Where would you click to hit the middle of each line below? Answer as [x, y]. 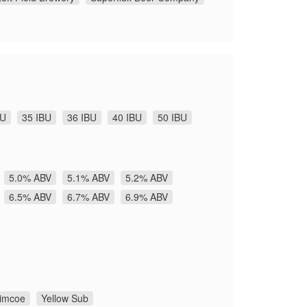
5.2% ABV [147, 177]
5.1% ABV [88, 177]
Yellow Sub [65, 298]
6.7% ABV [88, 196]
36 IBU [82, 117]
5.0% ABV [30, 177]
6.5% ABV [30, 196]
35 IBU [37, 117]
